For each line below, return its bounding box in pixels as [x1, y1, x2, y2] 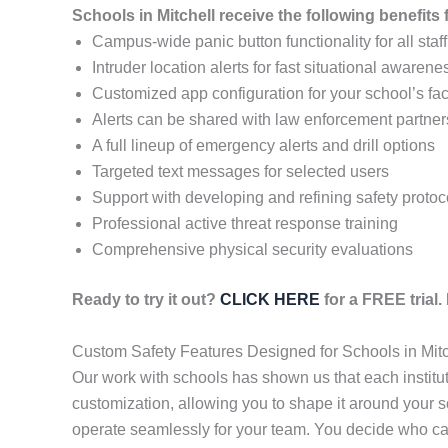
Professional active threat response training [92, 215, 398, 233]
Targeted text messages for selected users [92, 163, 389, 181]
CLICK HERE [220, 291, 320, 309]
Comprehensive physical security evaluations [92, 241, 413, 259]
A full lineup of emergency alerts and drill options [92, 137, 435, 155]
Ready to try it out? [72, 291, 220, 309]
